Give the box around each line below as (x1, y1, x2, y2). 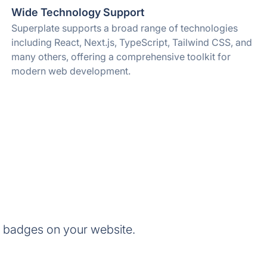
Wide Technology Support (11, 6, 144, 18)
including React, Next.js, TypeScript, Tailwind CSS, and (11, 36, 252, 48)
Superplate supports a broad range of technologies (11, 22, 238, 34)
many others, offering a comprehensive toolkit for (11, 51, 231, 63)
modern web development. (11, 65, 131, 77)
